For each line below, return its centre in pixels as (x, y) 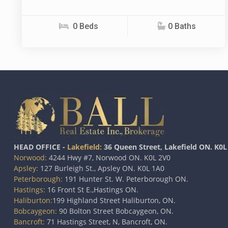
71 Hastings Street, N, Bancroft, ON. (106, 222)
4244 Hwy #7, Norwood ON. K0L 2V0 (109, 158)
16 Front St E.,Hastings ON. (92, 190)
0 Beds (85, 26)
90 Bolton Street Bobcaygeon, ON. (115, 211)
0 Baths (182, 26)
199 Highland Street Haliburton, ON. (114, 201)
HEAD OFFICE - (40, 147)
